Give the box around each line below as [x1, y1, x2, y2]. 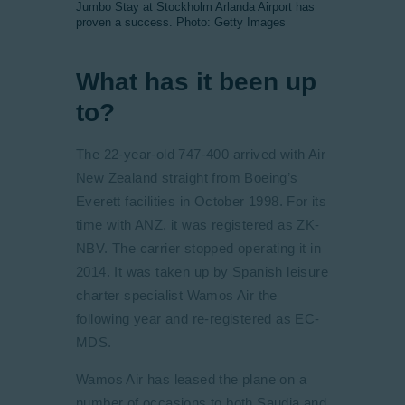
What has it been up [76, 68, 316, 96]
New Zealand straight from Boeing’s [76, 170, 298, 185]
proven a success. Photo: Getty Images [76, 15, 286, 29]
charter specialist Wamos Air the [76, 287, 278, 303]
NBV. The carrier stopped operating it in [76, 240, 321, 256]
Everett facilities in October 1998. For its [76, 193, 327, 209]
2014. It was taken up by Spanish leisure [76, 264, 328, 279]
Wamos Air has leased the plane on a [76, 372, 306, 387]
